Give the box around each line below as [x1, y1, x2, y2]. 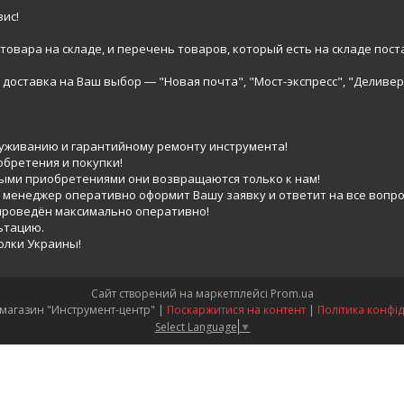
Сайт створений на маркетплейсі [90, 286, 271, 301]
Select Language [154, 318, 237, 335]
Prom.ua [270, 286, 314, 301]
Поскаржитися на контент [166, 302, 306, 317]
